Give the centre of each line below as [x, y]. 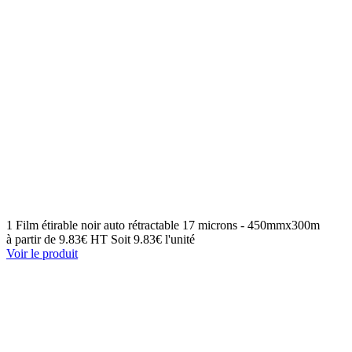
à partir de [31, 240]
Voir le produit [42, 254]
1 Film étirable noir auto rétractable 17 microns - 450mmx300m [163, 225]
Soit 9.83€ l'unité [153, 240]
